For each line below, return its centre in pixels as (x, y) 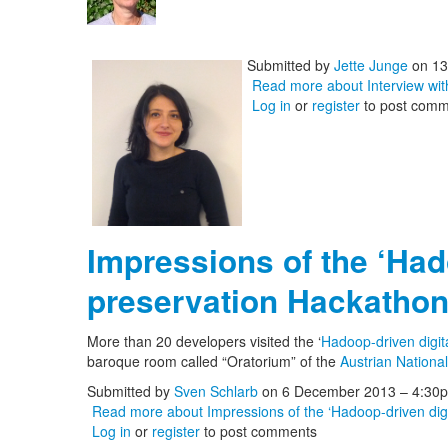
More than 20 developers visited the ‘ (204, 341)
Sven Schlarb (216, 391)
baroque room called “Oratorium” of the (213, 361)
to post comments (258, 431)
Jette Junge (371, 65)
